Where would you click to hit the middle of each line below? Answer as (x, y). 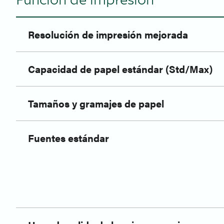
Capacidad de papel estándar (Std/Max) (120, 69)
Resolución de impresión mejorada (108, 34)
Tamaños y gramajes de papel (96, 103)
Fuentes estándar (68, 138)
